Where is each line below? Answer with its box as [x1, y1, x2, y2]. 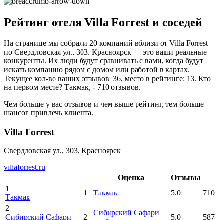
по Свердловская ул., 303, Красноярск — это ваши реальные [4, 47, 207, 56]
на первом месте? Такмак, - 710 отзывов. [4, 82, 140, 91]
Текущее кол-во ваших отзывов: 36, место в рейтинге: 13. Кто [4, 74, 211, 82]
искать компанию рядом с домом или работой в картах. [4, 65, 190, 74]
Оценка [118, 173, 144, 182]
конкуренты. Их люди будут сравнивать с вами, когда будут [4, 56, 203, 65]
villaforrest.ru [4, 163, 45, 172]
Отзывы [171, 173, 201, 182]
